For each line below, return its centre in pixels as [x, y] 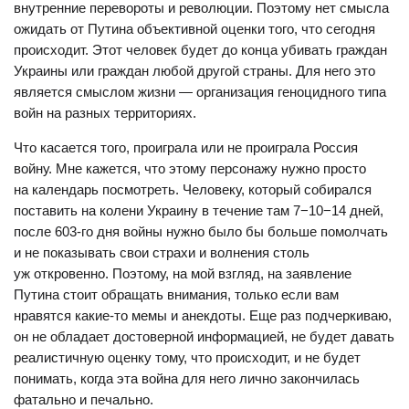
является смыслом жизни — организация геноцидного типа [200, 92]
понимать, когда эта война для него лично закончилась [187, 378]
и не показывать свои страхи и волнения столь [162, 252]
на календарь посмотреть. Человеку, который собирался [193, 189]
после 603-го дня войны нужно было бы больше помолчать [201, 231]
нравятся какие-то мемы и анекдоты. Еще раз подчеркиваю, [203, 315]
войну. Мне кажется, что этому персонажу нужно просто [190, 168]
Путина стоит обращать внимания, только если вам [176, 294]
